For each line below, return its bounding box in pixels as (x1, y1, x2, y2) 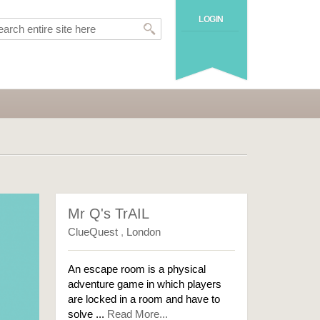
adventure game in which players (68, 278, 222, 290)
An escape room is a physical (68, 263, 206, 275)
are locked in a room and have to (68, 293, 221, 305)
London (126, 226, 161, 238)
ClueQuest (68, 226, 121, 238)
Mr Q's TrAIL (68, 206, 150, 221)
